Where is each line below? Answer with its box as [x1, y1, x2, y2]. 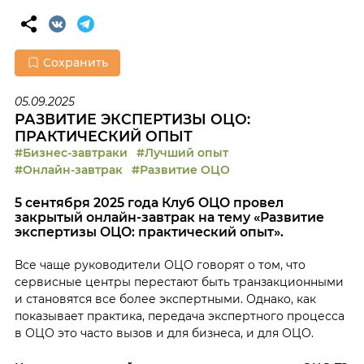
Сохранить [42, 54, 108, 70]
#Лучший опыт [136, 145, 228, 160]
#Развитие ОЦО [131, 162, 230, 177]
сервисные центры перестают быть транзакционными [14, 274, 344, 289]
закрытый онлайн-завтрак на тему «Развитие [14, 209, 324, 225]
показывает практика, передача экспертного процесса [14, 308, 344, 323]
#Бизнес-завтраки [14, 145, 128, 160]
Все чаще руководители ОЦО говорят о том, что [14, 257, 305, 272]
